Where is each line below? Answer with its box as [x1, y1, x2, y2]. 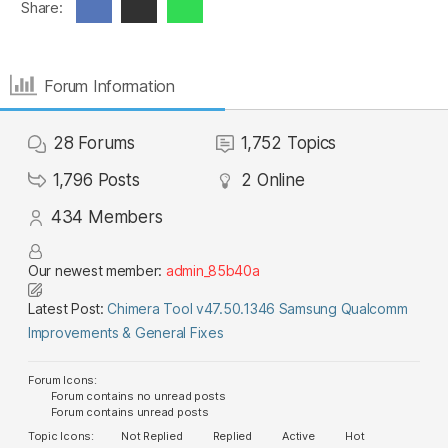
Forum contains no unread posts [48, 389, 226, 403]
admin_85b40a [165, 262, 260, 279]
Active [279, 429, 315, 443]
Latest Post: [28, 300, 108, 317]
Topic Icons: [28, 429, 94, 443]
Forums [78, 133, 135, 153]
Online [256, 170, 305, 190]
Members [88, 207, 163, 227]
